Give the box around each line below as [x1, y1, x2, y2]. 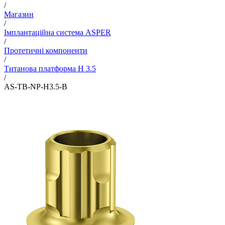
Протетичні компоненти [4, 46, 87, 55]
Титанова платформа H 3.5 [4, 64, 96, 73]
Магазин [4, 10, 34, 19]
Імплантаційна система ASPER [4, 28, 111, 37]
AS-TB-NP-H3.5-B [4, 82, 67, 91]
